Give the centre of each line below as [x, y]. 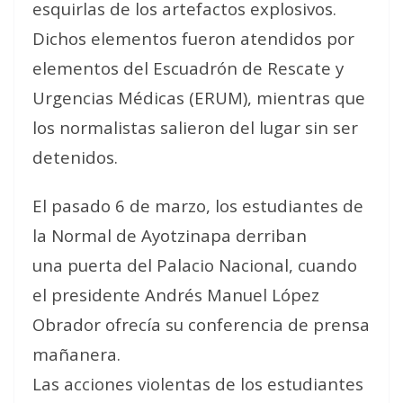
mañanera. [76, 354]
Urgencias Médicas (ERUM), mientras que [199, 98]
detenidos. [75, 157]
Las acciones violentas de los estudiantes [198, 384]
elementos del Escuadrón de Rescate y [188, 68]
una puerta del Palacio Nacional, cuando [195, 265]
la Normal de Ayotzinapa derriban [170, 235]
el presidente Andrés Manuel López [176, 295]
